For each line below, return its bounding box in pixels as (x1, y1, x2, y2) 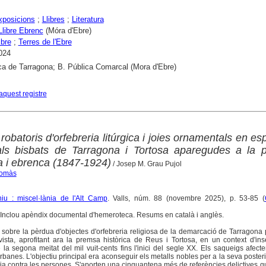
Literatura (71, 14, 104, 24)
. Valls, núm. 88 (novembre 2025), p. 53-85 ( (107, 194, 265, 203)
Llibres (42, 14, 65, 24)
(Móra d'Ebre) (43, 26, 91, 35)
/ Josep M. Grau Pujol (110, 160, 182, 169)
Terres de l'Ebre (18, 37, 72, 46)
